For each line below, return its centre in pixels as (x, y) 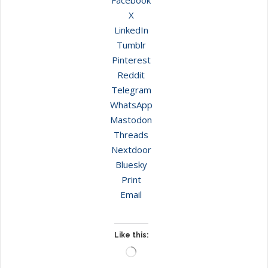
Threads (131, 134)
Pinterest (131, 60)
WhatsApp (131, 104)
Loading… (152, 251)
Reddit (131, 74)
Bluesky (131, 164)
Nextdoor (131, 149)
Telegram (131, 89)
